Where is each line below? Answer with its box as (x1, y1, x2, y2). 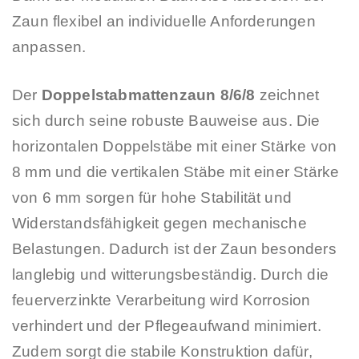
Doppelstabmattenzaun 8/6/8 (41, 87, 256, 104)
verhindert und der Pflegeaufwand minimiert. (12, 317, 321, 335)
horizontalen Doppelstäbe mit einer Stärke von (12, 138, 337, 155)
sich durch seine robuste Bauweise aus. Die (12, 112, 321, 130)
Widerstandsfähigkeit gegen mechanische (12, 215, 307, 232)
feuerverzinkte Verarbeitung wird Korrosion (12, 292, 311, 309)
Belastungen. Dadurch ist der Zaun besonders (12, 240, 337, 258)
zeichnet (255, 87, 320, 104)
